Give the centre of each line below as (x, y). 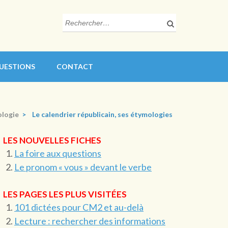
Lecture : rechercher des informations (90, 221)
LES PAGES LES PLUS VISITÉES (65, 194)
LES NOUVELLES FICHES (52, 140)
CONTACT (75, 66)
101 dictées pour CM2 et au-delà (79, 207)
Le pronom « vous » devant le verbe (83, 167)
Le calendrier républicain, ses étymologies (102, 114)
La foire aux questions (58, 153)
